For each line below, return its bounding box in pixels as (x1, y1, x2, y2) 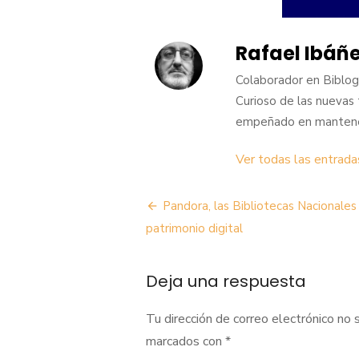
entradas (145, 248, 248, 280)
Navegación (145, 192, 281, 224)
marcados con (146, 332, 225, 350)
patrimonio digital (146, 220, 243, 236)
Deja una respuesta (146, 269, 306, 292)
